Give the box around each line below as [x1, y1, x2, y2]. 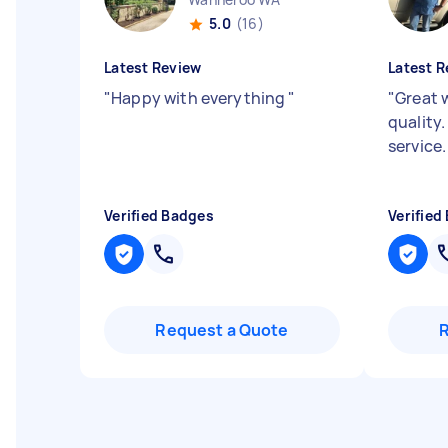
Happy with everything [111, 87, 289, 109]
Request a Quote [155, 319, 289, 341]
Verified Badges [104, 206, 214, 225]
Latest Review [104, 58, 202, 77]
